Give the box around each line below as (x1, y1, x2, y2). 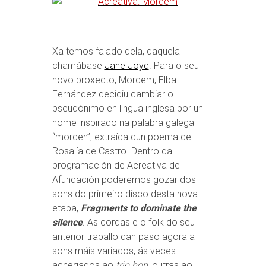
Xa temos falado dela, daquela (52, 46, 180, 57)
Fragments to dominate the (80, 202, 197, 214)
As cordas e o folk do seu (87, 217, 195, 228)
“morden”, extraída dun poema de (52, 131, 191, 142)
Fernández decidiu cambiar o (52, 88, 173, 100)
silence (52, 217, 83, 228)
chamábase (52, 60, 104, 71)
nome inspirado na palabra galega (52, 117, 194, 128)
